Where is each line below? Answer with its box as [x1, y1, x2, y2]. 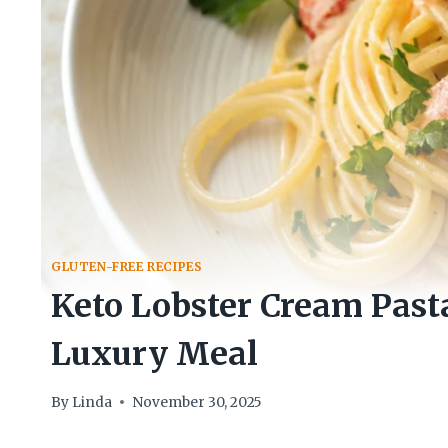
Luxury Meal [51, 333, 258, 374]
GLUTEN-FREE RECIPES [51, 259, 203, 275]
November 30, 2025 [132, 393, 263, 411]
